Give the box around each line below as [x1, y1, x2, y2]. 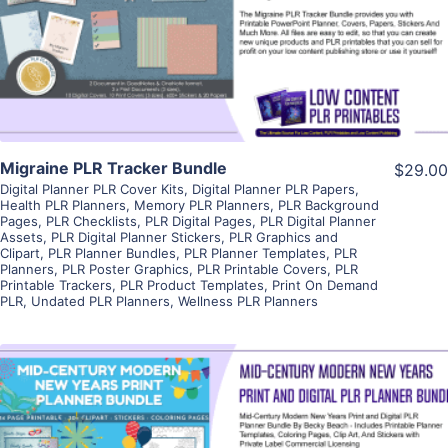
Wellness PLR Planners [178, 293, 318, 310]
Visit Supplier [171, 36, 277, 57]
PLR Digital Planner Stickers [51, 229, 221, 246]
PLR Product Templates [120, 277, 264, 294]
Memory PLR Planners [134, 197, 270, 214]
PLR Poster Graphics [62, 261, 189, 278]
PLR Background [278, 197, 379, 214]
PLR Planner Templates [184, 245, 326, 262]
